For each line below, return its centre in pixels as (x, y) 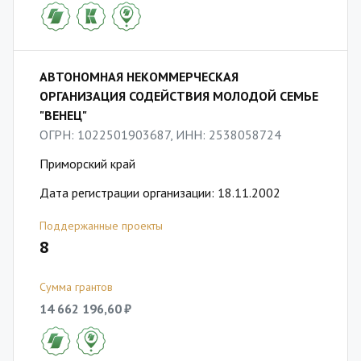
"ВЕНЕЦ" (63, 115)
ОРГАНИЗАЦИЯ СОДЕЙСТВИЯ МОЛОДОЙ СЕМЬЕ (179, 96)
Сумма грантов (76, 287)
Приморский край (87, 164)
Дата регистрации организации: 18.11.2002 (160, 193)
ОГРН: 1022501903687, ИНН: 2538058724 (160, 135)
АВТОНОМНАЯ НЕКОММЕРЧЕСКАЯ (139, 77)
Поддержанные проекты (101, 226)
